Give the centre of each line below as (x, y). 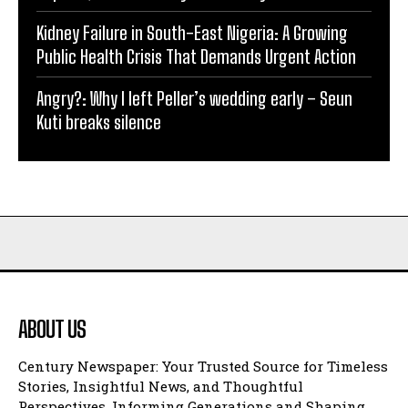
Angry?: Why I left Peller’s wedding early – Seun (194, 98)
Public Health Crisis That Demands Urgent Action (196, 56)
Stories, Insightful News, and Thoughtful (161, 386)
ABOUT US (52, 329)
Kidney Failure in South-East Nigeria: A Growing (192, 32)
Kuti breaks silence (101, 122)
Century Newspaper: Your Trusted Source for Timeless (203, 366)
